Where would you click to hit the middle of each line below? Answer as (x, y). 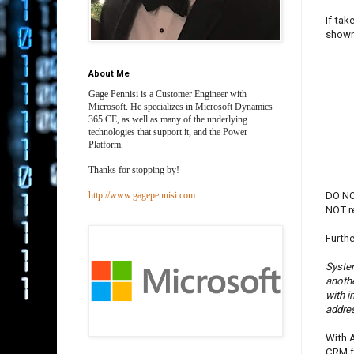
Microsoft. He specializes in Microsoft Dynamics (181, 107)
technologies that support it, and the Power (168, 132)
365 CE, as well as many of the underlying (168, 120)
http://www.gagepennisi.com (142, 196)
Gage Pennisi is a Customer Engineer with (168, 94)
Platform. (106, 145)
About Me (109, 74)
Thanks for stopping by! (134, 170)
